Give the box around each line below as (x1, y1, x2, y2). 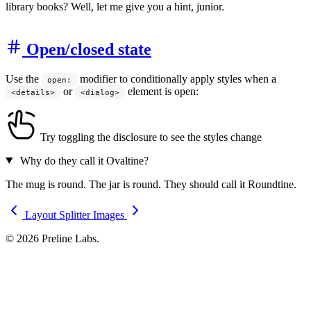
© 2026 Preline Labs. (6, 232, 99, 244)
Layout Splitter (25, 208, 90, 221)
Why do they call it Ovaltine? (17, 154, 149, 167)
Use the (6, 72, 42, 85)
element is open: (125, 85, 199, 97)
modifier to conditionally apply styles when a (77, 72, 276, 85)
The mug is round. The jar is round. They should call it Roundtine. (6, 178, 296, 190)
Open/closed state (26, 40, 151, 58)
